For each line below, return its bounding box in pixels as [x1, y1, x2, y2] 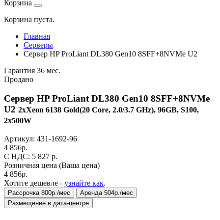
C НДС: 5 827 [4, 152, 52, 161]
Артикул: [4, 135, 37, 143]
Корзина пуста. [4, 15, 55, 24]
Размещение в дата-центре [8, 199, 89, 207]
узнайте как [64, 179, 104, 188]
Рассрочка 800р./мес [8, 189, 70, 197]
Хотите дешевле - [4, 179, 64, 188]
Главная [24, 32, 50, 40]
